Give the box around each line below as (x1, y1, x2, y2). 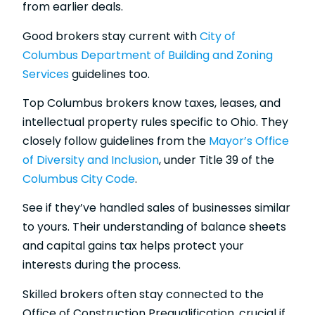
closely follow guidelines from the (22, 133, 209, 150)
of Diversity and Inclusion (22, 152, 159, 169)
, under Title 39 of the (159, 152, 274, 169)
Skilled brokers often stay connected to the (22, 285, 264, 302)
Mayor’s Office (209, 133, 289, 150)
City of (200, 27, 236, 44)
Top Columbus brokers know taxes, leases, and (22, 95, 281, 112)
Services (22, 65, 69, 82)
